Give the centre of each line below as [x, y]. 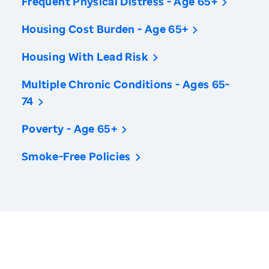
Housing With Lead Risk [85, 57]
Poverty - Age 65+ [70, 129]
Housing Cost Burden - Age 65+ [105, 29]
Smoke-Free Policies [76, 156]
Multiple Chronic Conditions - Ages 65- [126, 84]
